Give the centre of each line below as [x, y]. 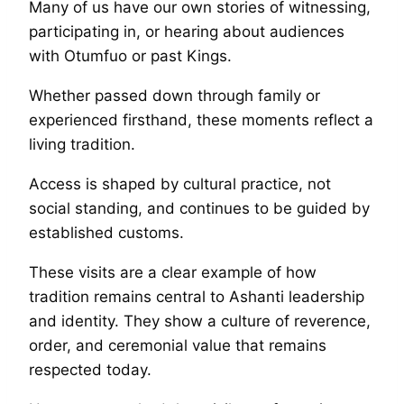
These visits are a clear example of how [173, 272]
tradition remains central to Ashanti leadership [197, 296]
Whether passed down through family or [174, 95]
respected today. [90, 369]
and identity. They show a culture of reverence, [200, 321]
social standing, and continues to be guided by [199, 208]
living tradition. [82, 144]
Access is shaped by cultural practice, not [180, 184]
